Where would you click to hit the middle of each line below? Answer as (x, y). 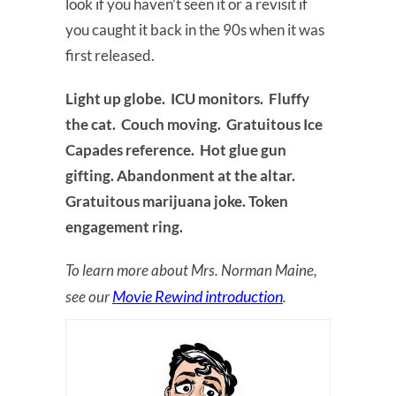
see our (89, 296)
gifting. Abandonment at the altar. (182, 175)
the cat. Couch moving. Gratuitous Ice (194, 124)
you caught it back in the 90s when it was (195, 29)
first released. (110, 55)
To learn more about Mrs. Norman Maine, (191, 270)
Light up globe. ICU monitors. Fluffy (187, 98)
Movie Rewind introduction (198, 296)
